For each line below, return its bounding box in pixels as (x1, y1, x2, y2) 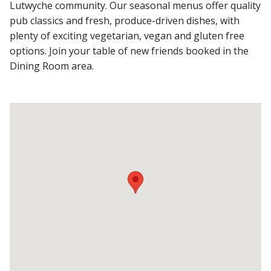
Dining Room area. (10, 59, 94, 73)
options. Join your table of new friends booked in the (10, 44, 249, 57)
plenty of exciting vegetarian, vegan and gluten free (10, 29, 244, 42)
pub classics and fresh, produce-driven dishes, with (10, 14, 240, 27)
